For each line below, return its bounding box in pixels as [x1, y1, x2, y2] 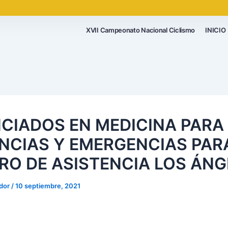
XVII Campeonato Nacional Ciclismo [86, 26, 195, 34]
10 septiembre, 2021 [15, 182, 80, 190]
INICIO [205, 26, 226, 34]
